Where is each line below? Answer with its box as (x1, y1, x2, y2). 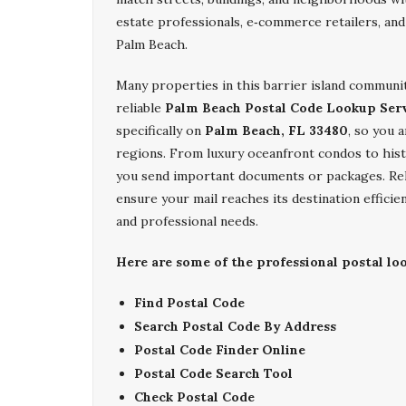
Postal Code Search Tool (134, 365, 293, 382)
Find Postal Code (134, 295, 245, 311)
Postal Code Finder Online (134, 342, 305, 358)
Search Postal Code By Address (134, 318, 336, 334)
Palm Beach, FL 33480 (205, 122, 348, 139)
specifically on (116, 122, 205, 139)
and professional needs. (116, 213, 258, 229)
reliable (116, 100, 165, 116)
